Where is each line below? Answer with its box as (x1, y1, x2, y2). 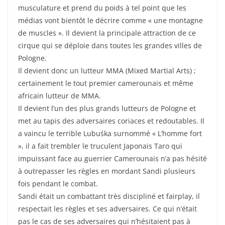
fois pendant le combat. (18, 179, 98, 189)
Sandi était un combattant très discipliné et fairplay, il (18, 191, 200, 201)
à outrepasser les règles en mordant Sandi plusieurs (18, 166, 195, 176)
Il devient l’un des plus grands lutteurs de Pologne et (18, 103, 196, 114)
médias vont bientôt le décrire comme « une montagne (18, 16, 203, 26)
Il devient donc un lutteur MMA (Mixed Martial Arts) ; (18, 66, 196, 76)
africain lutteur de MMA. (18, 91, 101, 101)
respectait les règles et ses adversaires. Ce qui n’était (18, 204, 197, 214)
